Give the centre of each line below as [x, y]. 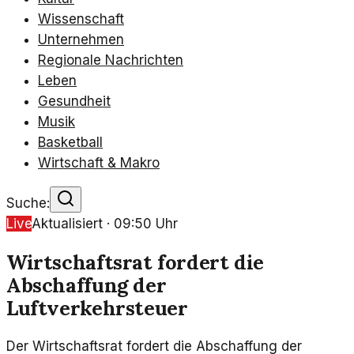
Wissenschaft [81, 19]
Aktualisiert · [73, 224]
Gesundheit [74, 101]
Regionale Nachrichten [111, 60]
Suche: [28, 203]
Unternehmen [81, 40]
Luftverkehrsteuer [97, 308]
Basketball [70, 142]
